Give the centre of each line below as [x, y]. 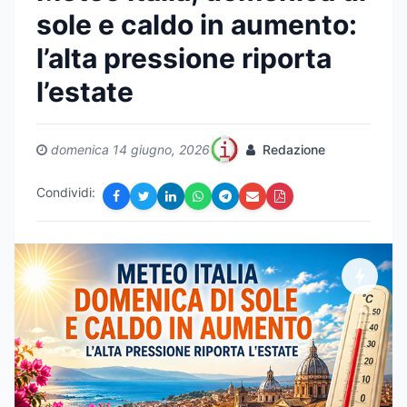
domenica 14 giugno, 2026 [130, 149]
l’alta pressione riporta [184, 58]
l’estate [85, 92]
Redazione [292, 149]
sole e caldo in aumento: [197, 25]
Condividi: [66, 192]
